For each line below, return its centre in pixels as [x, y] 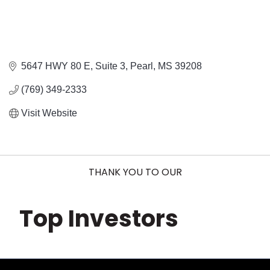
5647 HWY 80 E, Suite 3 [73, 66]
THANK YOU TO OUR [135, 172]
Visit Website [49, 113]
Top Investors [99, 219]
